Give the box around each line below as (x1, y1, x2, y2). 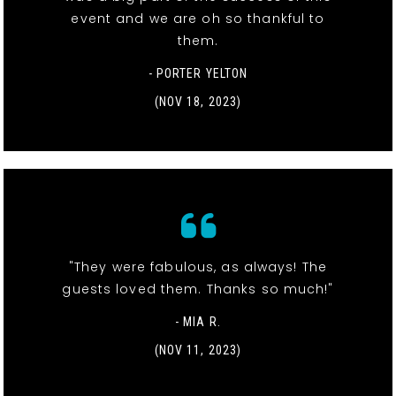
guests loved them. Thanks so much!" (62, 279, 334, 298)
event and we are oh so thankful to (71, 9, 325, 27)
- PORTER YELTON (148, 65, 248, 80)
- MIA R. (175, 314, 221, 329)
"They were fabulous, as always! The (68, 257, 328, 276)
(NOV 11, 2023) (154, 342, 242, 357)
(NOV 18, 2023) (154, 94, 242, 109)
